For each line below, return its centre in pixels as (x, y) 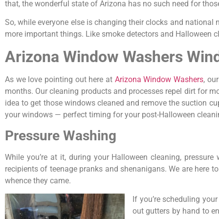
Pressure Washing (61, 135)
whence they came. (38, 180)
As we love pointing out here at (59, 79)
